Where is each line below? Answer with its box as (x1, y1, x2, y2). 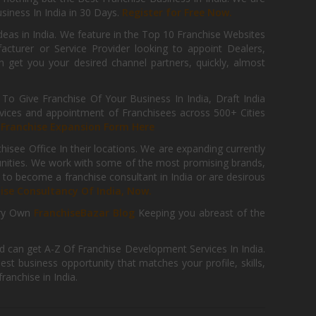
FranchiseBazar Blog (33, 206, 138, 219)
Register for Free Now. (122, 6, 232, 19)
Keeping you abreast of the (138, 206, 266, 219)
